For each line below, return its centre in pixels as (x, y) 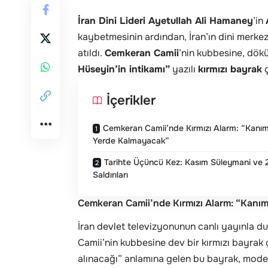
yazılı (184, 69)
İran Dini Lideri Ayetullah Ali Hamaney (165, 20)
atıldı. (91, 53)
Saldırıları (110, 174)
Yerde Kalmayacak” (131, 140)
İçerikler (131, 100)
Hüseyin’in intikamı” (124, 69)
